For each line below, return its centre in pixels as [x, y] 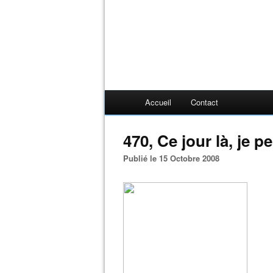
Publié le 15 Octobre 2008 [174, 158]
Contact [204, 102]
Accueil [158, 102]
